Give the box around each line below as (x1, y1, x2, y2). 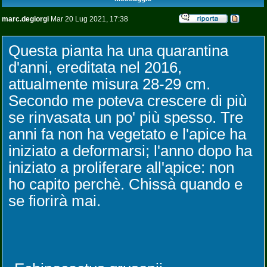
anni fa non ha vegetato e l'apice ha (8, 125, 246, 143)
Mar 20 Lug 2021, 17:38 (49, 15, 128, 23)
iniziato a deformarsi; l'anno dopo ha (8, 142, 252, 160)
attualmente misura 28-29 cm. (8, 75, 210, 93)
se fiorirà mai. (8, 192, 101, 210)
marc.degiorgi (2, 15, 49, 23)
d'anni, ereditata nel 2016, (8, 58, 182, 76)
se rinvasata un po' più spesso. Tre (8, 108, 243, 126)
